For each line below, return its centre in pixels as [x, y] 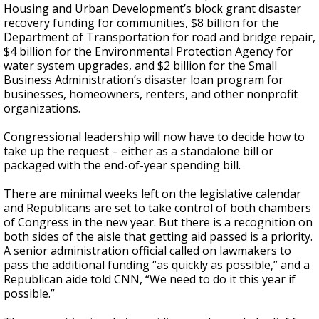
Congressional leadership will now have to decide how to [154, 137]
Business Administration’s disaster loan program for [143, 80]
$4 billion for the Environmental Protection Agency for [148, 51]
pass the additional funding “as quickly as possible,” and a [157, 265]
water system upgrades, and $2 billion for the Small [140, 66]
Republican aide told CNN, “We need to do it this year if [150, 279]
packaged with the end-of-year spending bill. [122, 165]
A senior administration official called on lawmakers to [147, 251]
